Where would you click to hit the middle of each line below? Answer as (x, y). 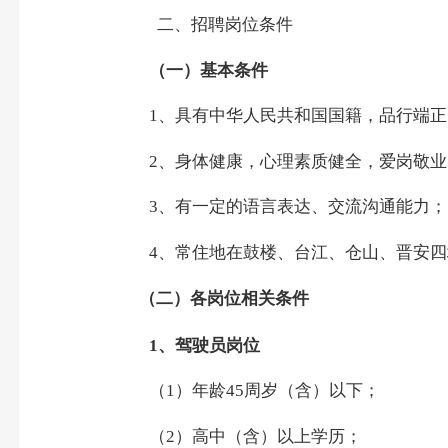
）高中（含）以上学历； (269, 436)
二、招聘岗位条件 (225, 25)
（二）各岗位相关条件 (223, 299)
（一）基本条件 (209, 70)
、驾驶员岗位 (209, 345)
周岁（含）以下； (312, 391)
